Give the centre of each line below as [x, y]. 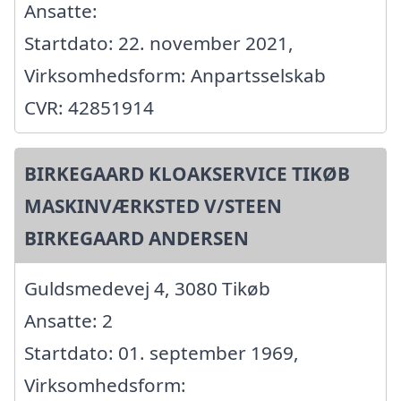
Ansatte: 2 [68, 320]
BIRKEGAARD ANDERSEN [137, 238]
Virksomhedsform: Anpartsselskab [175, 75]
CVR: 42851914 [89, 107]
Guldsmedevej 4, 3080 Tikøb [147, 288]
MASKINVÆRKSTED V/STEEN [153, 205]
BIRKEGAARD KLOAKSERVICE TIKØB [187, 173]
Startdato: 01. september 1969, [162, 352]
